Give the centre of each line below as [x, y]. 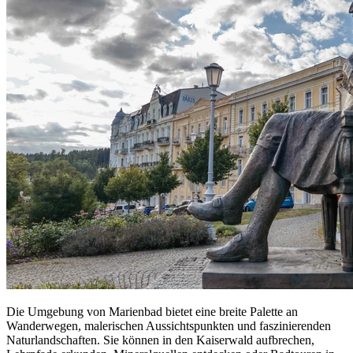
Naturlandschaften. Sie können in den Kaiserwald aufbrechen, [160, 340]
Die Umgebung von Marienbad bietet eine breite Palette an [152, 311]
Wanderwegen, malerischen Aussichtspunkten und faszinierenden [169, 325]
